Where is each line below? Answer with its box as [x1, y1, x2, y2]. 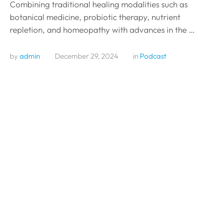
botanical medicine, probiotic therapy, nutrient [10, 11, 180, 22]
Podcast [140, 51, 166, 61]
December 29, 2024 [55, 51, 118, 61]
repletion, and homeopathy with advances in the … [10, 24, 195, 35]
